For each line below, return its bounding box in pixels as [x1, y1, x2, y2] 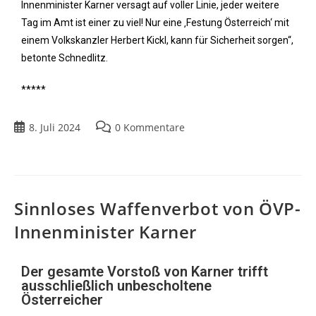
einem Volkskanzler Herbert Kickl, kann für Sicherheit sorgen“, [21, 35, 293, 46]
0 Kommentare [115, 121, 185, 134]
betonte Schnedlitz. [21, 52, 108, 63]
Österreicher [21, 291, 103, 308]
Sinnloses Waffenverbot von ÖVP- [14, 197, 301, 220]
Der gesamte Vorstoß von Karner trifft [21, 263, 268, 280]
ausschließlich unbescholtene [21, 277, 212, 294]
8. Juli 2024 [29, 121, 80, 134]
